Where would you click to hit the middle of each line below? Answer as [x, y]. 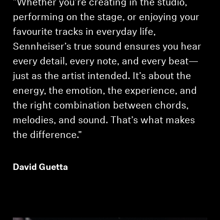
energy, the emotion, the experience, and [105, 91]
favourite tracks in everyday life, [84, 32]
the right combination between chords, [101, 106]
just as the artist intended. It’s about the [102, 76]
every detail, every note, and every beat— [106, 62]
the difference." [48, 135]
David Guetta [41, 167]
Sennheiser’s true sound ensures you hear [107, 47]
